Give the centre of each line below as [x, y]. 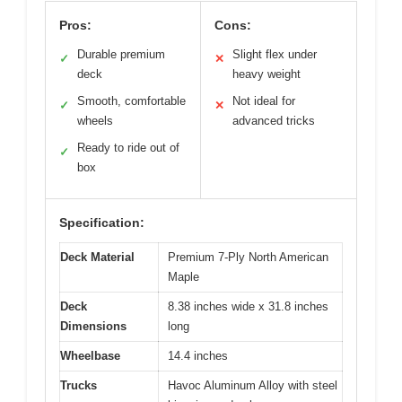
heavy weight [267, 74]
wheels [95, 120]
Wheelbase [90, 355]
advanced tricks [274, 120]
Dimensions [93, 326]
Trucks [79, 385]
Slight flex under [275, 54]
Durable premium [121, 54]
